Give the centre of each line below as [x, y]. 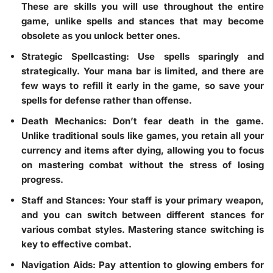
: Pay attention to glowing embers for [178, 264]
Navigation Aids [57, 264]
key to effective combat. [76, 244]
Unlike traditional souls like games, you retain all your [143, 135]
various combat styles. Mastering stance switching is [143, 229]
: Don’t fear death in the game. [184, 121]
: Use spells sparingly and [195, 56]
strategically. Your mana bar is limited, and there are [143, 71]
